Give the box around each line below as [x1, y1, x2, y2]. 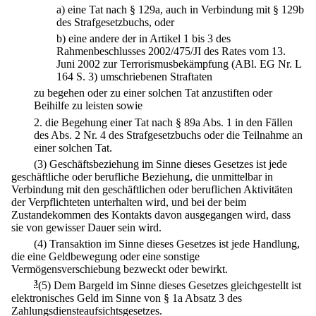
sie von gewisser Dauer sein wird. [11, 221, 162, 233]
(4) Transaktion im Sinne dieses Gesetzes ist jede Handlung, [34, 238, 300, 250]
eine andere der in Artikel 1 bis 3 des [68, 32, 231, 44]
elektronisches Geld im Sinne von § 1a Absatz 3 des [11, 292, 242, 305]
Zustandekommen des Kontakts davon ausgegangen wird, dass [11, 208, 291, 221]
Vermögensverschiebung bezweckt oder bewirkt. [11, 263, 228, 276]
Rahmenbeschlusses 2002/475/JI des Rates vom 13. [56, 44, 286, 57]
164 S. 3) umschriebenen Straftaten [56, 70, 212, 83]
